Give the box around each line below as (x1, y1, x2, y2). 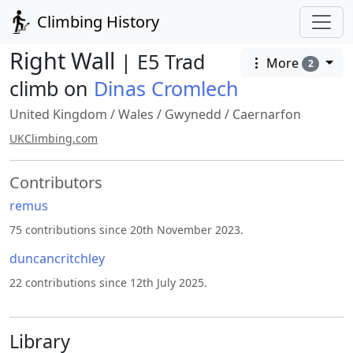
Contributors (9, 172, 102, 193)
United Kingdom (9, 106, 107, 123)
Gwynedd (165, 106, 221, 123)
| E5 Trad (121, 48, 205, 75)
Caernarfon (232, 106, 301, 123)
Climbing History (33, 11, 159, 32)
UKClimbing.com (9, 131, 98, 146)
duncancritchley (9, 250, 105, 267)
